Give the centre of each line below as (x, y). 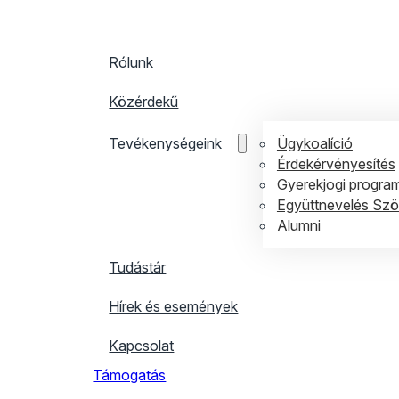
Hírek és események (174, 306)
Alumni (298, 225)
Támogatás (130, 375)
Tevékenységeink (166, 143)
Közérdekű (144, 102)
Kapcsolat (142, 346)
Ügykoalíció (314, 143)
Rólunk (131, 62)
